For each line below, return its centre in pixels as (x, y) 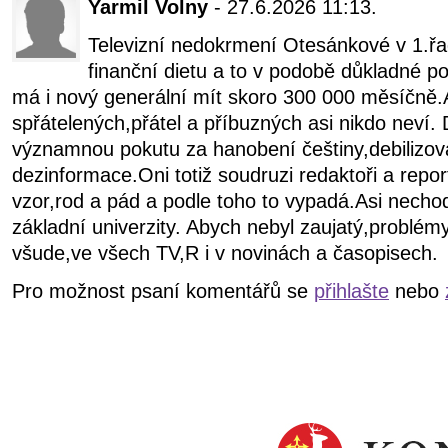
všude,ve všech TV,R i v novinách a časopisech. (225, 253)
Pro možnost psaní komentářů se (163, 291)
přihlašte (351, 291)
